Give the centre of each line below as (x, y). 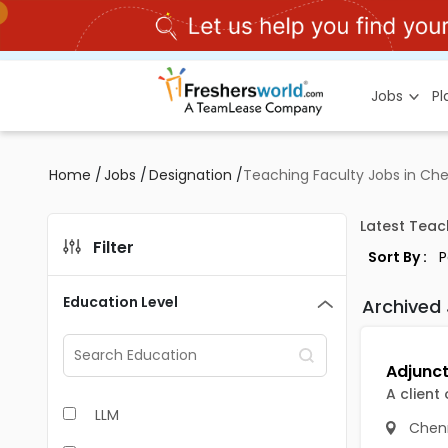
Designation (190, 175)
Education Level (120, 302)
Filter (113, 247)
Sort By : (397, 257)
